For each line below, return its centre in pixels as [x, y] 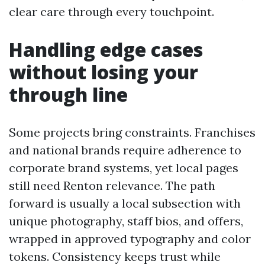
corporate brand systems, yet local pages [124, 168]
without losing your [104, 72]
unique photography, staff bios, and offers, [126, 221]
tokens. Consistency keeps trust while [115, 256]
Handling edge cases [106, 49]
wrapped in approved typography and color [130, 239]
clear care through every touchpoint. [112, 12]
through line [68, 94]
